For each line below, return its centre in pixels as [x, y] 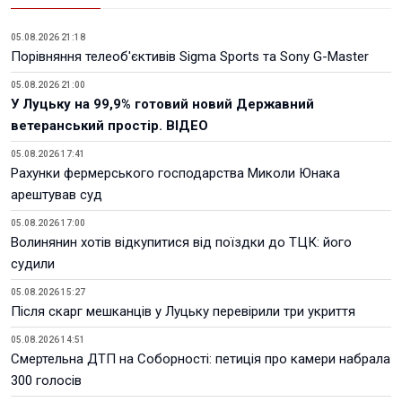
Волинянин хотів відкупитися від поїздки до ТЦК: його [181, 242]
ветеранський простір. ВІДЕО [109, 126]
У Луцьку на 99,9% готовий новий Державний [162, 104]
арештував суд [57, 195]
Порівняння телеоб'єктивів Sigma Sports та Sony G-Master [190, 57]
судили [33, 264]
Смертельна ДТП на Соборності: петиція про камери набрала [201, 359]
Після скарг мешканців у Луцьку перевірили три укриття [183, 311]
